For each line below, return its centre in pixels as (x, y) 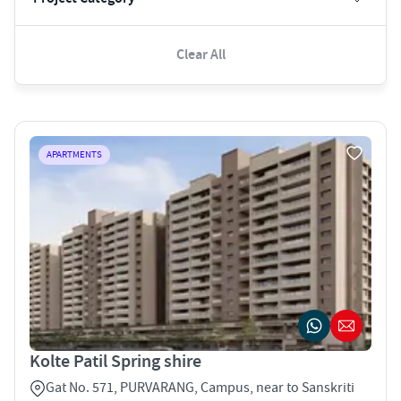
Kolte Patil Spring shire (115, 361)
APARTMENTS (74, 154)
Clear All (200, 55)
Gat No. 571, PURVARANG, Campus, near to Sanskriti (200, 387)
